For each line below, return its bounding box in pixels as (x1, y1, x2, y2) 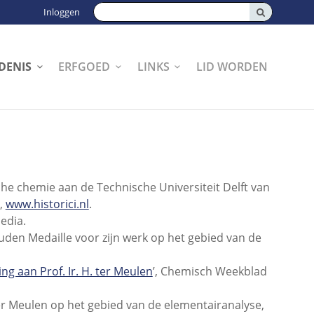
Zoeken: (93, 3, 135, 18)
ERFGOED (58, 58, 111, 74)
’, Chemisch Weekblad (152, 264, 267, 280)
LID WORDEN (196, 58, 268, 74)
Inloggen (43, 6, 80, 19)
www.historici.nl (5, 196, 89, 212)
